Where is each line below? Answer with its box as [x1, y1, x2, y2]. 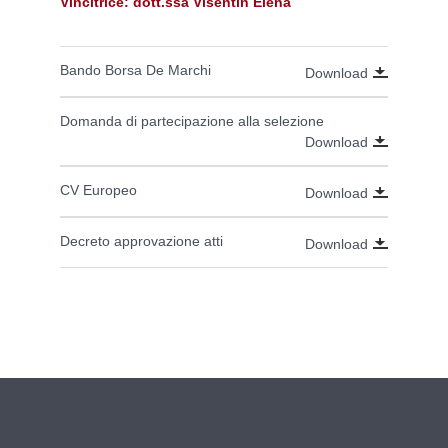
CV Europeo [60, 182, 137, 199]
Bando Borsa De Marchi [60, 62, 211, 79]
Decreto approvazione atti [60, 233, 223, 250]
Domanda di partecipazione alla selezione [60, 113, 324, 130]
